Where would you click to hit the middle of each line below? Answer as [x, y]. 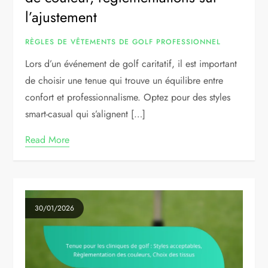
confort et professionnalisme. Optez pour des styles [128, 97]
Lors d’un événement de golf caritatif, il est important [131, 63]
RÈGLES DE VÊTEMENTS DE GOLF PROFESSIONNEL [123, 42]
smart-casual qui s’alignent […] [86, 114]
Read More [48, 139]
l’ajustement [61, 17]
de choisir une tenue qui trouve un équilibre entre [124, 80]
